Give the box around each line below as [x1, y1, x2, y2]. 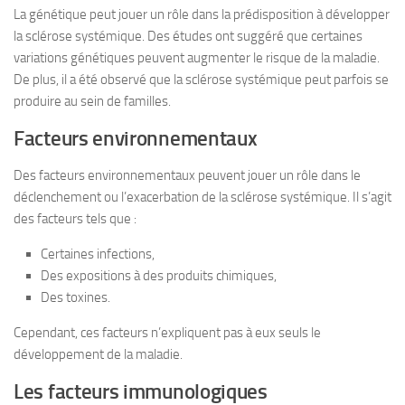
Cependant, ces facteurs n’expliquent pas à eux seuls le [14, 325, 321, 341]
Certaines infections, [41, 246, 155, 262]
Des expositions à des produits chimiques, [41, 268, 277, 284]
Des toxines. [41, 289, 110, 306]
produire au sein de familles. [14, 93, 171, 109]
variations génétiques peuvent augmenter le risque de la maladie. [14, 50, 380, 66]
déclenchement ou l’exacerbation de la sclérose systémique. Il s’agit [14, 189, 391, 205]
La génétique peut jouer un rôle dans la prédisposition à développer [14, 6, 390, 23]
